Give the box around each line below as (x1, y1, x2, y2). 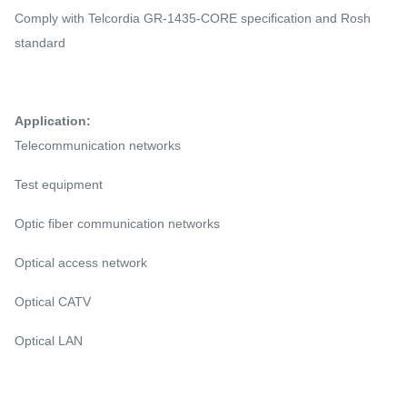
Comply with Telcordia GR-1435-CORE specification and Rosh (15, 11, 371, 25)
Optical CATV (15, 294, 91, 309)
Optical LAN (15, 333, 83, 348)
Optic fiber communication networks (15, 216, 220, 231)
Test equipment (15, 177, 103, 192)
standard (15, 35, 65, 50)
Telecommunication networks (15, 138, 181, 153)
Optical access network (15, 255, 147, 270)
